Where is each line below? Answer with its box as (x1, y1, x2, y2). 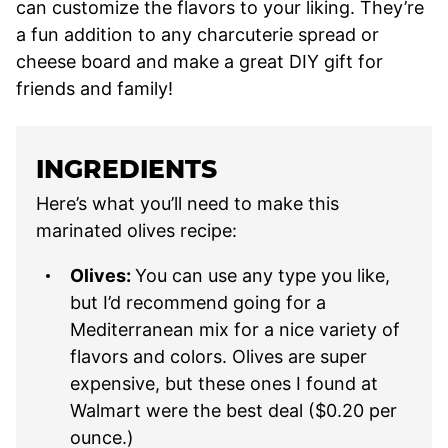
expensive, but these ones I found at (70, 372, 378, 394)
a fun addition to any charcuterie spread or (16, 23, 379, 45)
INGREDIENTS (36, 153, 217, 184)
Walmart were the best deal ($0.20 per (70, 399, 397, 421)
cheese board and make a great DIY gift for (16, 50, 383, 72)
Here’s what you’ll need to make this (36, 192, 339, 214)
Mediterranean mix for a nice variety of (70, 318, 400, 340)
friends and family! (16, 77, 173, 99)
